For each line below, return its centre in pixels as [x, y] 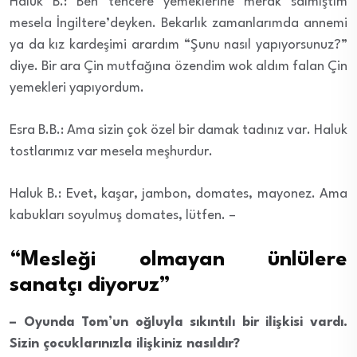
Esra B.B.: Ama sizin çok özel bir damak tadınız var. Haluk [178, 130]
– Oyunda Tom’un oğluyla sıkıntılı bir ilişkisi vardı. [178, 322]
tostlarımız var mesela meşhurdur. [111, 151]
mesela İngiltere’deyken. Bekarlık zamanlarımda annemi [178, 23]
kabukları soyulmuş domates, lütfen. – [123, 215]
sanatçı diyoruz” [90, 285]
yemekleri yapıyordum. [77, 88]
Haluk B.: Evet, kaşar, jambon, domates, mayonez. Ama [178, 194]
